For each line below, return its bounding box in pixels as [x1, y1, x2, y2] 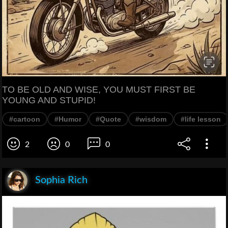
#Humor [54, 115, 81, 123]
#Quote [96, 115, 121, 123]
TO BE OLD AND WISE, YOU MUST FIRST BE [2, 84, 195, 95]
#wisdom [135, 115, 166, 123]
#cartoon [9, 115, 40, 123]
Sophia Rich [35, 175, 88, 186]
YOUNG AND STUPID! [2, 95, 96, 105]
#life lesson [181, 115, 221, 123]
